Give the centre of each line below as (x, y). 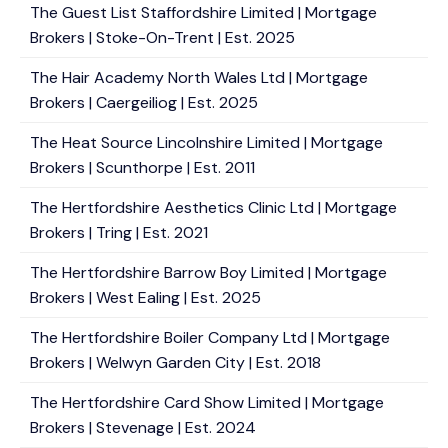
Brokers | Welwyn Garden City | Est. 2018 (175, 362)
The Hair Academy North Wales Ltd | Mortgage (199, 77)
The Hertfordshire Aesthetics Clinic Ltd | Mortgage (213, 207)
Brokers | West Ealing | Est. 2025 (145, 297)
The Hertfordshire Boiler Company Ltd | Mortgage (210, 337)
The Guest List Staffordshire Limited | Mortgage (203, 12)
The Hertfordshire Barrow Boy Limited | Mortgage (208, 272)
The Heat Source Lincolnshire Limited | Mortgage (206, 142)
